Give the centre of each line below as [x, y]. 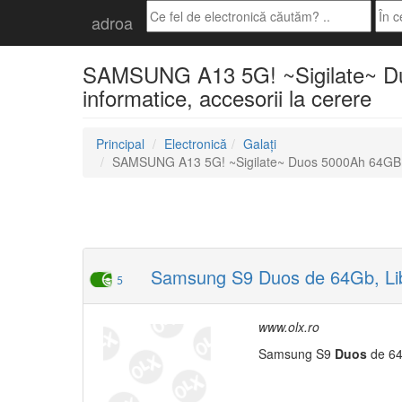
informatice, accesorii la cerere [227, 97]
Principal [120, 144]
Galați [260, 144]
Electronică [196, 144]
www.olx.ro [289, 327]
